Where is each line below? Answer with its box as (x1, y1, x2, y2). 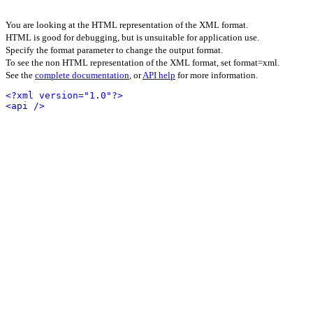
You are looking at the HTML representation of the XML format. (6, 20, 248, 30)
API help (143, 70, 175, 80)
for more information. (175, 70, 258, 80)
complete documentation (35, 70, 129, 80)
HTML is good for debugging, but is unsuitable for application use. (6, 32, 259, 43)
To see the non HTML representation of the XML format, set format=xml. (6, 57, 279, 68)
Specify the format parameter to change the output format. (6, 45, 223, 55)
